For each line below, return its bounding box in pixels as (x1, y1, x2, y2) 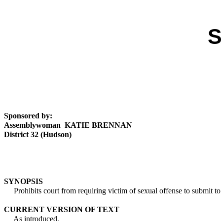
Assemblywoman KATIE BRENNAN (4, 121, 132, 129)
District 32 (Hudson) (4, 130, 72, 139)
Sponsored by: (4, 111, 52, 120)
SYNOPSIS (4, 177, 43, 185)
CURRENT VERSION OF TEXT (4, 205, 119, 214)
